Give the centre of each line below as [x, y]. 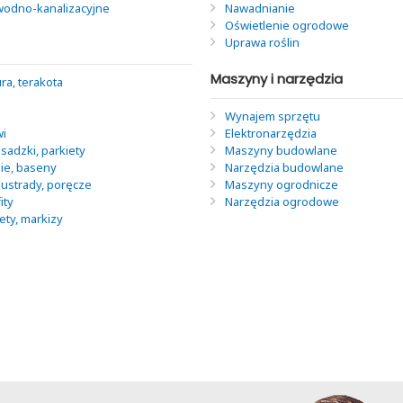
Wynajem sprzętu [273, 116]
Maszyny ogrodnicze [282, 184]
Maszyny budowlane [281, 150]
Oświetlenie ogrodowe [287, 25]
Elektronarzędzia [271, 133]
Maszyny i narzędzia [277, 78]
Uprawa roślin [262, 42]
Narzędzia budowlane [284, 167]
